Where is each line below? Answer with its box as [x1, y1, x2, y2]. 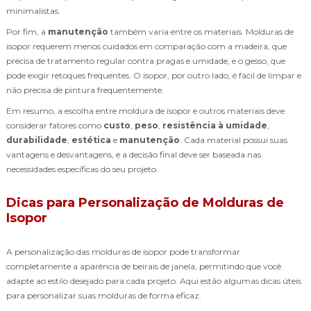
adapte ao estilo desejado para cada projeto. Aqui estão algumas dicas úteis [6, 275, 301, 286]
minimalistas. [6, 5, 60, 16]
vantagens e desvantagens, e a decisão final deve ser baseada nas [6, 149, 261, 160]
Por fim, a [6, 26, 48, 37]
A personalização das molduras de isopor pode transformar [6, 246, 240, 257]
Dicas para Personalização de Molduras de [6, 194, 284, 210]
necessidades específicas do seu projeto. [6, 163, 158, 174]
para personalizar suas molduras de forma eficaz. [6, 289, 201, 301]
